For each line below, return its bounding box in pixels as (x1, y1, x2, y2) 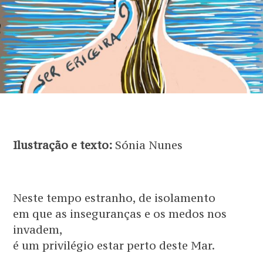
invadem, (13, 222, 63, 237)
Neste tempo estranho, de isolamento (13, 190, 216, 205)
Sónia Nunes (112, 137, 183, 152)
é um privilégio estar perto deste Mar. (13, 238, 215, 252)
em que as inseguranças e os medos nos (13, 206, 227, 221)
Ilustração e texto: (13, 137, 113, 152)
